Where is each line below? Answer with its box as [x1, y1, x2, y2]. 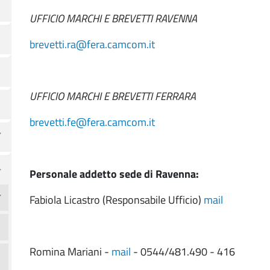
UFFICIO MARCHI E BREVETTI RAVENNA [30, 10, 197, 27]
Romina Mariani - [30, 243, 111, 260]
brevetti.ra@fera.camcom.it [30, 36, 155, 52]
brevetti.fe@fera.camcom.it [30, 114, 155, 130]
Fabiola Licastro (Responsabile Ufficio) [30, 192, 204, 208]
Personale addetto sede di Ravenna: [30, 166, 199, 182]
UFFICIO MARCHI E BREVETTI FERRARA [30, 88, 196, 104]
